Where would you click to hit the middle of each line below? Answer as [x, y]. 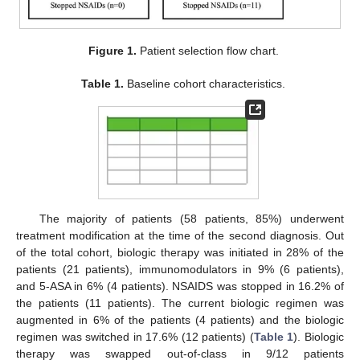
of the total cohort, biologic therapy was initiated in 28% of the [180, 253]
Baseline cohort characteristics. [205, 84]
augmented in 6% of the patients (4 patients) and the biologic [180, 320]
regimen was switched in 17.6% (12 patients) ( [135, 337]
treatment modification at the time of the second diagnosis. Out [180, 236]
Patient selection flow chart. [207, 51]
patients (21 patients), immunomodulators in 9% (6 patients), [180, 270]
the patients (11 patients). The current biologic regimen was [180, 303]
